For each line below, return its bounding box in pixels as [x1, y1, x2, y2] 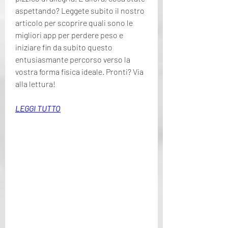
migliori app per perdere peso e [15, 30, 123, 40]
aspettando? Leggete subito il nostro [15, 5, 145, 15]
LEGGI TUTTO [15, 103, 61, 113]
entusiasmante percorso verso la [15, 54, 130, 64]
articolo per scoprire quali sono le [15, 17, 133, 27]
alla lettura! [15, 78, 55, 89]
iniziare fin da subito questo [15, 42, 112, 52]
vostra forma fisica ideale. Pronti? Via [15, 66, 144, 76]
